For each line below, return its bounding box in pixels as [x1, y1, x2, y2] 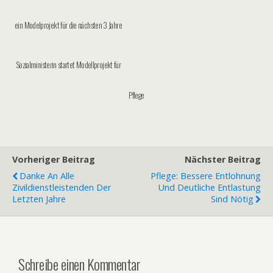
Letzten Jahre [12, 193, 66, 205]
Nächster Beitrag [185, 154, 261, 165]
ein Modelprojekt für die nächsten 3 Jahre [15, 19, 122, 31]
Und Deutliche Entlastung [158, 182, 261, 193]
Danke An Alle [19, 170, 74, 182]
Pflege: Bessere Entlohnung [151, 170, 261, 182]
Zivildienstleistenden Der [12, 182, 111, 193]
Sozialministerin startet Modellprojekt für [15, 58, 121, 71]
